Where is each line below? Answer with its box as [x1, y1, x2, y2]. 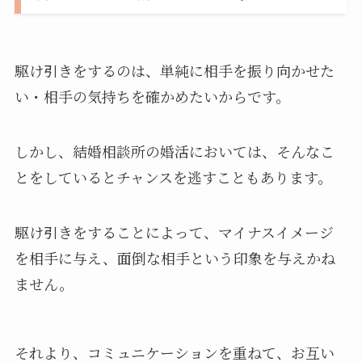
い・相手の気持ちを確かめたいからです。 [14, 86, 290, 107]
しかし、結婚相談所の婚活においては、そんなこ [14, 140, 335, 162]
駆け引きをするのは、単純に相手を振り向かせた [14, 60, 335, 82]
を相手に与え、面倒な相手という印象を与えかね [14, 246, 335, 268]
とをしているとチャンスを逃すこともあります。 [14, 166, 332, 187]
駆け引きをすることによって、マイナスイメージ [14, 221, 334, 242]
